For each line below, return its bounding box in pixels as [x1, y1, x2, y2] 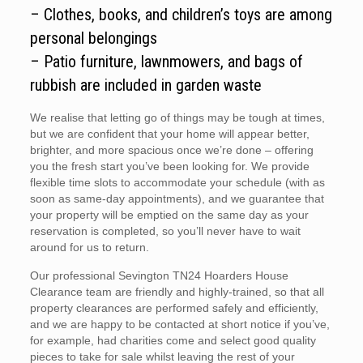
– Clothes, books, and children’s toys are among [29, 5, 332, 24]
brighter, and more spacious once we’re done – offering [29, 143, 314, 156]
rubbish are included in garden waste [29, 75, 262, 95]
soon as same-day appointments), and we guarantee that [29, 192, 324, 205]
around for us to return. [29, 241, 149, 254]
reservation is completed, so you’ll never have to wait [29, 224, 301, 237]
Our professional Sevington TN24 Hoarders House [29, 269, 288, 282]
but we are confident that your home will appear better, [29, 127, 310, 140]
